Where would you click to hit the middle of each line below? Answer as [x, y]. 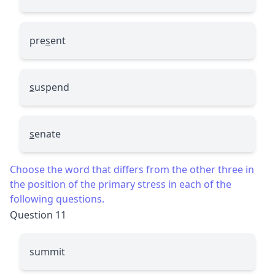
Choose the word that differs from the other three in [132, 169]
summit [47, 251]
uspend [52, 87]
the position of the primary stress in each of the [121, 184]
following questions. [57, 199]
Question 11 [38, 215]
